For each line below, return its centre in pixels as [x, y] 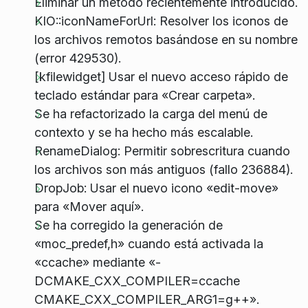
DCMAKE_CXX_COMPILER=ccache [137, 280]
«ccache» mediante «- [97, 262]
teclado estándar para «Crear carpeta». [144, 95]
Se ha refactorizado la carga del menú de [151, 113]
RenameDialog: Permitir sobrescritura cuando [162, 151]
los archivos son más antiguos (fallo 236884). [163, 169]
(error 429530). [77, 58]
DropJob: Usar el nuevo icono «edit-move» [156, 188]
